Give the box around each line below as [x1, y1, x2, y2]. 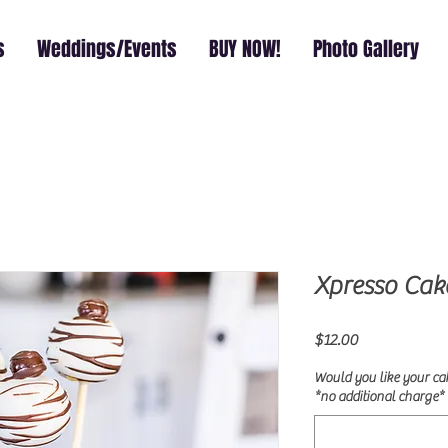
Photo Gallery [313, 34, 419, 64]
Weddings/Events [37, 34, 177, 64]
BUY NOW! [209, 34, 281, 64]
